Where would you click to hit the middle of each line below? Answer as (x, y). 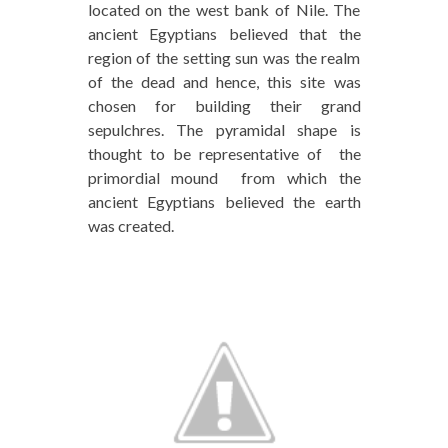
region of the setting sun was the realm (224, 58)
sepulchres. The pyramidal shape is (224, 130)
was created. (130, 226)
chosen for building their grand (224, 106)
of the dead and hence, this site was (224, 82)
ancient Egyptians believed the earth (224, 202)
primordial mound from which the (224, 178)
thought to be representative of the (224, 154)
